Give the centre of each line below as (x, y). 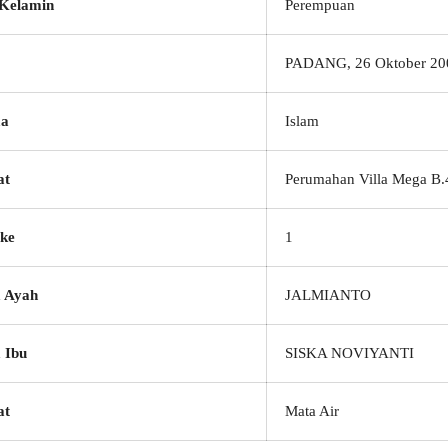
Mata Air (312, 411)
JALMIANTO (328, 295)
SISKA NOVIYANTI (349, 353)
